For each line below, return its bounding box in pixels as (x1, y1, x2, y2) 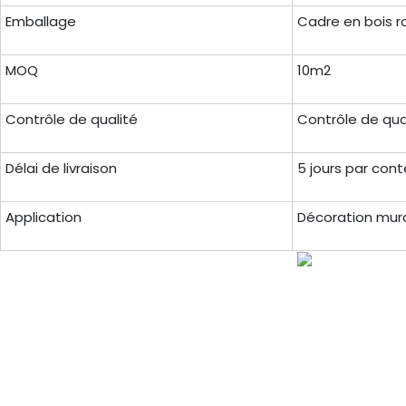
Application (5, 208, 82, 227)
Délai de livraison (5, 159, 117, 179)
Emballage (5, 12, 76, 32)
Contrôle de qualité (5, 110, 138, 130)
